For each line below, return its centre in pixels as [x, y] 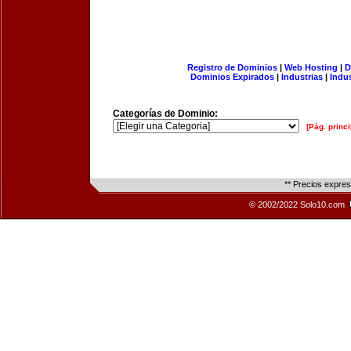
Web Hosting [311, 67]
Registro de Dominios [232, 67]
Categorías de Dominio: [165, 114]
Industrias [302, 77]
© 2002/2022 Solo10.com [298, 204]
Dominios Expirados [232, 77]
